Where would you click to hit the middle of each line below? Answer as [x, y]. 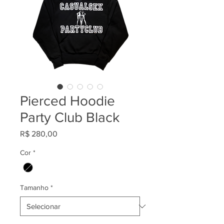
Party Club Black [70, 117]
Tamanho [34, 188]
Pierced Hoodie [67, 101]
